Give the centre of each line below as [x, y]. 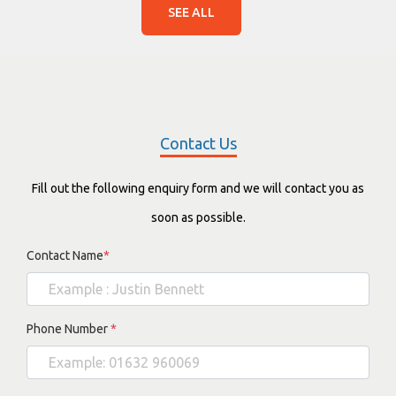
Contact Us [198, 143]
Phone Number [69, 328]
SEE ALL [191, 12]
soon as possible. [198, 217]
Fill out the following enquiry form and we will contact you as [198, 188]
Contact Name [65, 255]
